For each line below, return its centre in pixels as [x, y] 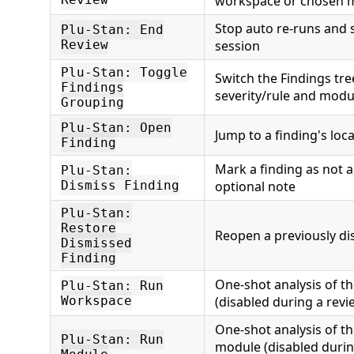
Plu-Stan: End [112, 29]
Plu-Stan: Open [116, 127]
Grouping [92, 102]
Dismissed [96, 243]
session [237, 45]
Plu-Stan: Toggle [124, 72]
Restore [88, 228]
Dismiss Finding [120, 185]
